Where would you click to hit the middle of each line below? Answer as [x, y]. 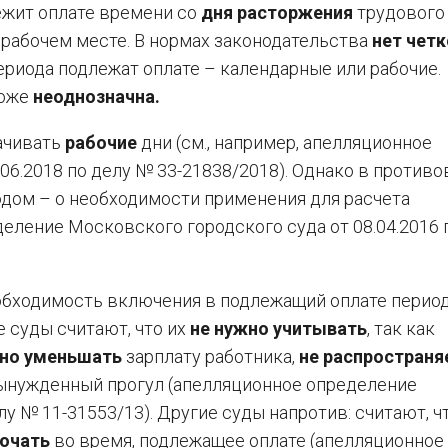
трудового [399, 12]
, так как [401, 328]
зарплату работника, [210, 356]
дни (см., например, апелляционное [284, 142]
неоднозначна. [96, 96]
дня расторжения [277, 12]
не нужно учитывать [278, 328]
